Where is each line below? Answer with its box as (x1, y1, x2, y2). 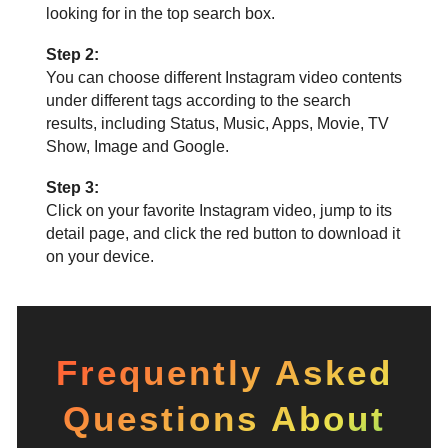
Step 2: (45, 46, 99, 64)
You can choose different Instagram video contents (45, 69, 402, 87)
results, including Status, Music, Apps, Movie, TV (45, 115, 389, 133)
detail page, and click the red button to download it (45, 225, 400, 243)
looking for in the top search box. (45, 5, 275, 23)
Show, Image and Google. (45, 138, 229, 156)
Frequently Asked (55, 353, 393, 393)
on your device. (45, 248, 154, 266)
